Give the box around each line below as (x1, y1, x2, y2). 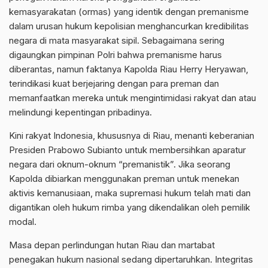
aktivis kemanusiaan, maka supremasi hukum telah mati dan (9, 187, 251, 199)
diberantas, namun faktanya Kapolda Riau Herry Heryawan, (9, 63, 248, 75)
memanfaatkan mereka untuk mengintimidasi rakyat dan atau (9, 92, 256, 103)
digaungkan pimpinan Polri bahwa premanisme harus (9, 48, 222, 60)
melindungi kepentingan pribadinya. (9, 106, 152, 118)
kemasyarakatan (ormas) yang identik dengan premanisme (9, 5, 249, 17)
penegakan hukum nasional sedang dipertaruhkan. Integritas (9, 253, 253, 265)
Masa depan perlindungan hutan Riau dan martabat (9, 239, 215, 251)
